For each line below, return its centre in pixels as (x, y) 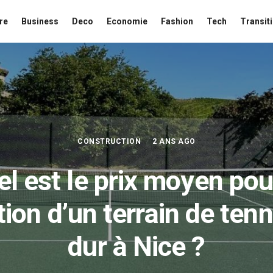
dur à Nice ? (136, 246)
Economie (127, 21)
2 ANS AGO (174, 141)
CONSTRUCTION (109, 141)
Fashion (177, 21)
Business (40, 21)
